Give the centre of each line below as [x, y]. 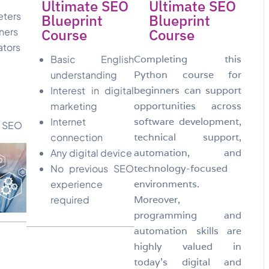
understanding [84, 74]
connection [77, 137]
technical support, [188, 137]
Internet [68, 121]
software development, [188, 121]
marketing [74, 106]
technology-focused [181, 168]
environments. [167, 184]
